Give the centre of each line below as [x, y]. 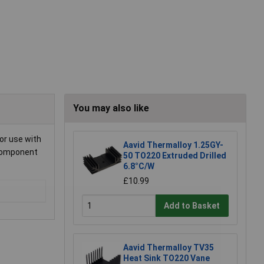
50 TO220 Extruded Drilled [175, 156]
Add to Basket [192, 205]
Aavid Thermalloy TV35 [169, 248]
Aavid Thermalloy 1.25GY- [173, 145]
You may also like [111, 108]
